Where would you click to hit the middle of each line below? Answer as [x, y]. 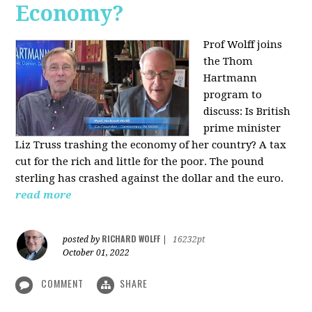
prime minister [242, 128]
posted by [83, 240]
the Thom [228, 62]
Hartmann [231, 78]
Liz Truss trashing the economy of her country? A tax [151, 145]
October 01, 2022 [96, 253]
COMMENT [63, 283]
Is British [268, 112]
